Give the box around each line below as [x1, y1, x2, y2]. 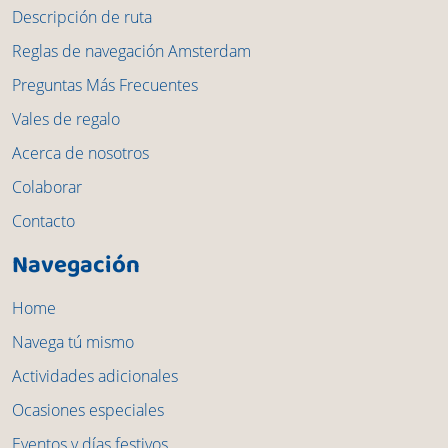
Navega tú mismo [12, 331, 134, 354]
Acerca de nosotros [12, 142, 149, 165]
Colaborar [12, 176, 82, 199]
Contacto [12, 210, 75, 233]
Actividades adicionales [12, 365, 178, 388]
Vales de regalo [12, 108, 120, 131]
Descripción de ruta [12, 6, 152, 29]
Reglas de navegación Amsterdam [12, 40, 251, 63]
